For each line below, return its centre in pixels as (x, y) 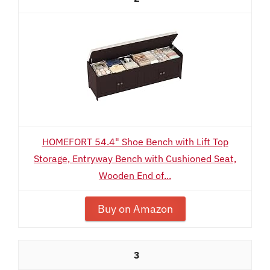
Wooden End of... (135, 175)
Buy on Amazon (135, 209)
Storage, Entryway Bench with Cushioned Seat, (135, 159)
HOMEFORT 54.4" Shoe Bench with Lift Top (135, 142)
